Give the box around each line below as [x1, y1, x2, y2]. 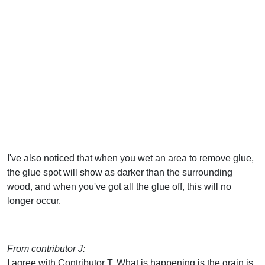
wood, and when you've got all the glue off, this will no [7, 181, 231, 192]
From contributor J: [7, 243, 85, 254]
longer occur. [7, 195, 61, 206]
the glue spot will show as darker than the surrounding [7, 167, 232, 177]
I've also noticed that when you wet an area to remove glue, [7, 153, 254, 163]
